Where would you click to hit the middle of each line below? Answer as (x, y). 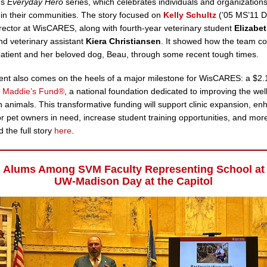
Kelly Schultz (190, 15)
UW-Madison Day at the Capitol (133, 181)
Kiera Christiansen (123, 41)
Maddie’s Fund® (33, 91)
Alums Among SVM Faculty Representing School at (133, 169)
